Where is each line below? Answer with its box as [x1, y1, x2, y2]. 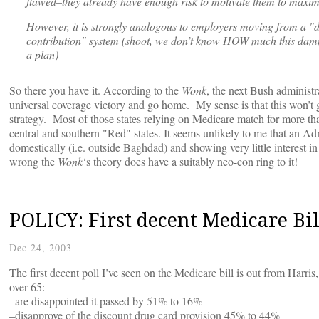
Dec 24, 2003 [9, 241, 72, 255]
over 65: [9, 279, 45, 295]
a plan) [26, 47, 58, 63]
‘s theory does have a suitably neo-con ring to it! [83, 154, 298, 169]
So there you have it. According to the [9, 83, 182, 98]
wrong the [9, 154, 58, 169]
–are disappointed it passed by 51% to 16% [9, 293, 202, 309]
